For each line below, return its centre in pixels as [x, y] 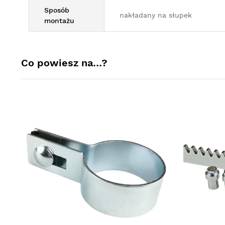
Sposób [57, 10]
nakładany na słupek [156, 15]
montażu [59, 21]
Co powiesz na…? [64, 63]
